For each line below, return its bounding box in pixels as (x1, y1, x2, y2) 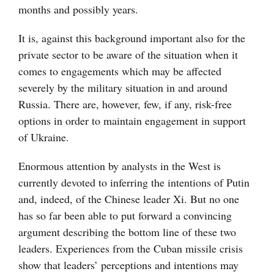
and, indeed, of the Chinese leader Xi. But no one (18, 191, 239, 207)
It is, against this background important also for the (18, 31, 245, 46)
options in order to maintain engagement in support (18, 113, 246, 128)
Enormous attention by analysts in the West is (18, 158, 221, 174)
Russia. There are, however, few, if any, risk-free (18, 97, 232, 112)
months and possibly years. (18, 2, 138, 17)
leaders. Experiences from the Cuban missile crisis (18, 241, 243, 256)
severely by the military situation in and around (18, 80, 228, 95)
